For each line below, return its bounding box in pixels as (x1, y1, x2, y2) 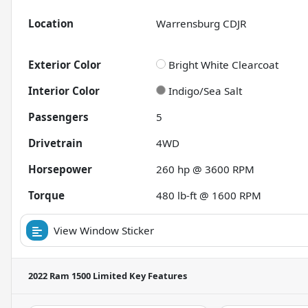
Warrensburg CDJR (156, 16, 247, 31)
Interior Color (28, 84, 100, 98)
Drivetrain (28, 136, 82, 151)
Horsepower (28, 162, 92, 177)
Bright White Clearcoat (168, 58, 279, 72)
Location (28, 16, 74, 31)
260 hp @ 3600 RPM (156, 162, 255, 177)
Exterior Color (28, 58, 101, 72)
